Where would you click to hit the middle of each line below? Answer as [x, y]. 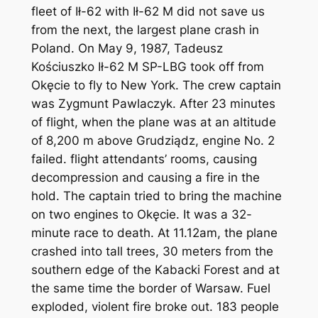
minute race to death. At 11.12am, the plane [154, 233]
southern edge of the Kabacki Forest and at [155, 270]
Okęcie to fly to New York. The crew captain [156, 86]
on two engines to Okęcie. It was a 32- [141, 215]
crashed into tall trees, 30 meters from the [152, 252]
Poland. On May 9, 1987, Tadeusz [127, 49]
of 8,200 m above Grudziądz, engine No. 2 [153, 141]
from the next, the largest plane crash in [145, 30]
